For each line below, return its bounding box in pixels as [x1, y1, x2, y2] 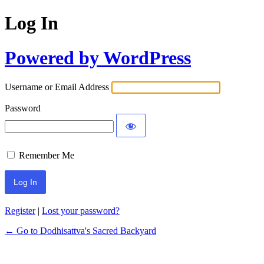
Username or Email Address [5, 82, 109, 93]
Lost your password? [42, 206, 120, 216]
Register [5, 206, 35, 216]
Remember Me [19, 150, 74, 161]
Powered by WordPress [5, 47, 191, 68]
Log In [5, 12, 58, 34]
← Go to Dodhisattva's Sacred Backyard [5, 226, 156, 236]
